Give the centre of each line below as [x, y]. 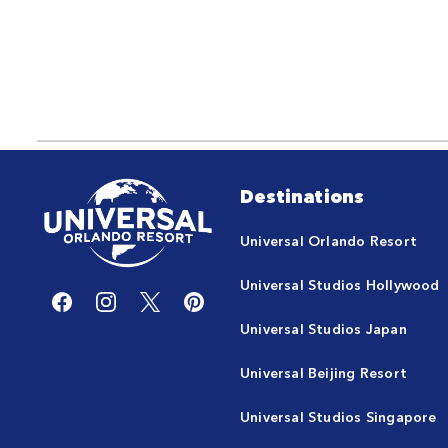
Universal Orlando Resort [328, 240]
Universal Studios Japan [323, 328]
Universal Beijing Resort [323, 372]
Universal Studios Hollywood [340, 284]
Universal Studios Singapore [338, 416]
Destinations [302, 195]
